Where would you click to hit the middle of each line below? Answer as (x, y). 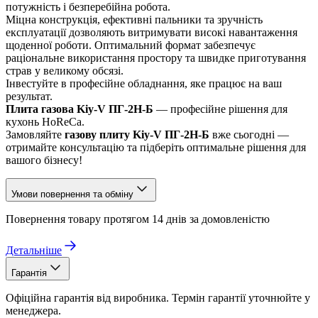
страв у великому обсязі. (65, 70)
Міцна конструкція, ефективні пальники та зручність (134, 19)
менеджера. (33, 310)
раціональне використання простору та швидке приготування (156, 57)
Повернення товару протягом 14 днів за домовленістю (138, 219)
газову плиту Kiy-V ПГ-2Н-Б (137, 134)
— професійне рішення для (220, 109)
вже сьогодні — (249, 134)
